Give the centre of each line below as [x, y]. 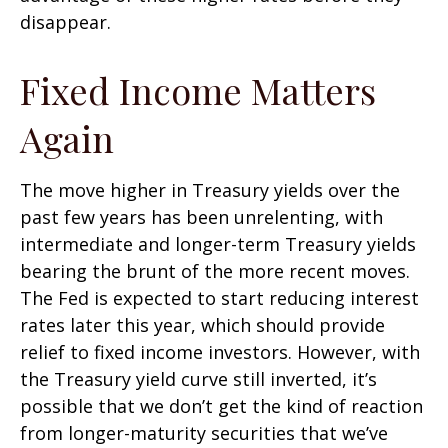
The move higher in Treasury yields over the [210, 189]
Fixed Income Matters [198, 89]
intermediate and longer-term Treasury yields [218, 243]
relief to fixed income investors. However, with [220, 351]
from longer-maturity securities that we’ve [204, 432]
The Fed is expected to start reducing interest [219, 297]
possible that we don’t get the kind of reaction [221, 405]
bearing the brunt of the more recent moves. [215, 270]
